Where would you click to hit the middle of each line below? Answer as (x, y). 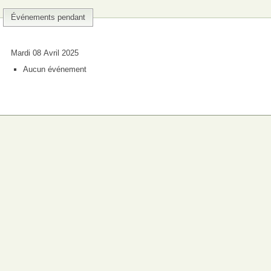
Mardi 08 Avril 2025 (45, 53)
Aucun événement (55, 69)
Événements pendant (48, 17)
